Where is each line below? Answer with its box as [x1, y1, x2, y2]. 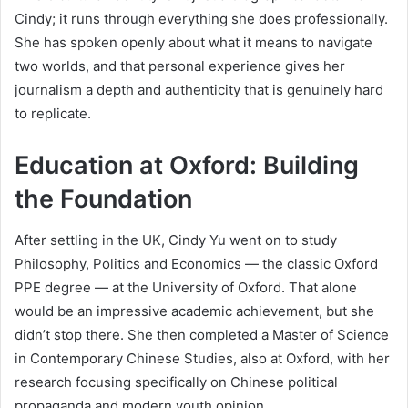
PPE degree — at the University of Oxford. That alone [15, 278, 357, 296]
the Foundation [15, 184, 192, 215]
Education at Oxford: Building [15, 150, 359, 181]
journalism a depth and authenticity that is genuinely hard [15, 81, 383, 99]
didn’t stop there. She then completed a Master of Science [15, 325, 389, 343]
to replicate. [15, 105, 91, 123]
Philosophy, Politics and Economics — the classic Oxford [15, 254, 378, 272]
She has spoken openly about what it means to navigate [15, 34, 372, 52]
